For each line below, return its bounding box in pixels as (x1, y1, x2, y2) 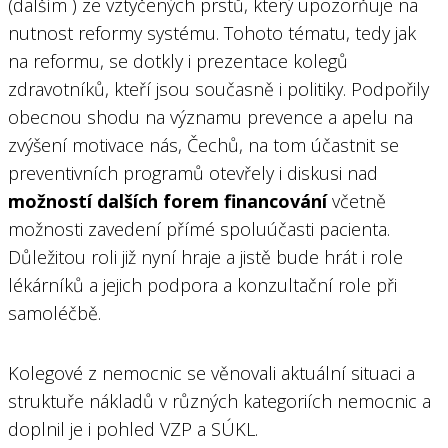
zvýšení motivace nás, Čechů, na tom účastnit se (8, 132, 399, 157)
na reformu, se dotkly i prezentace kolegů (8, 48, 348, 73)
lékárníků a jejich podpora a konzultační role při (8, 272, 397, 297)
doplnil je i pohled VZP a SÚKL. (8, 416, 258, 441)
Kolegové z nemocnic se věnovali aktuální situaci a (8, 360, 415, 385)
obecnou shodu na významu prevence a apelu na (8, 104, 413, 129)
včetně (327, 188, 386, 213)
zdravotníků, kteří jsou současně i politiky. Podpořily (8, 76, 429, 101)
